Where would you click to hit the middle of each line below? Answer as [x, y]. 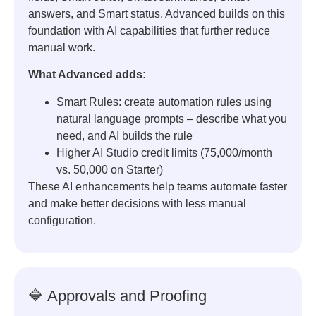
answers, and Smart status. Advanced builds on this [157, 13]
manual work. [62, 47]
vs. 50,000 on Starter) [110, 169]
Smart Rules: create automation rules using [164, 102]
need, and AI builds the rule [124, 135]
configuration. [62, 220]
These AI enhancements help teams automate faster [158, 186]
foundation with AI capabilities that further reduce [149, 30]
